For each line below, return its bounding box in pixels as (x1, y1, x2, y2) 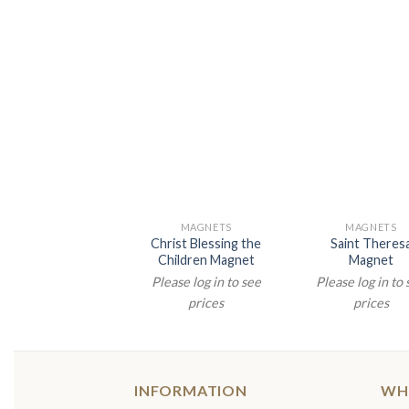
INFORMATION (134, 382, 247, 400)
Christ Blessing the (151, 235, 262, 251)
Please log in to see (151, 274, 261, 290)
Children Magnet (157, 251, 255, 267)
